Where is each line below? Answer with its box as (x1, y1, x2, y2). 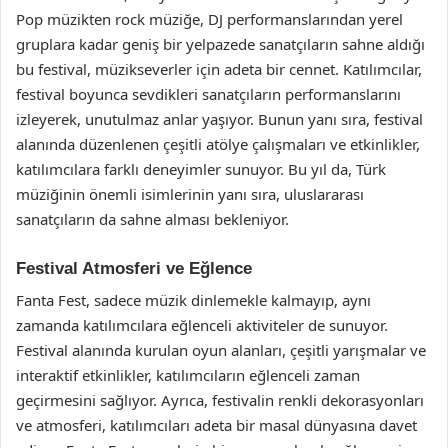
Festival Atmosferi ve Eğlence (16, 258, 252, 278)
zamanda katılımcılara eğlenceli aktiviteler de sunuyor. (16, 315, 388, 335)
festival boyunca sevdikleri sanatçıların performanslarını (16, 83, 401, 104)
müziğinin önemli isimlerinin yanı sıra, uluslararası (16, 183, 364, 204)
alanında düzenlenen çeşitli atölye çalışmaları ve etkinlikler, (16, 133, 420, 154)
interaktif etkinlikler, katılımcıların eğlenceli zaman (16, 365, 360, 385)
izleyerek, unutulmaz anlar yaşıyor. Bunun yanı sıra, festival (16, 108, 423, 129)
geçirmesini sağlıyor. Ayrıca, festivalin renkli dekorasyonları (16, 390, 424, 410)
